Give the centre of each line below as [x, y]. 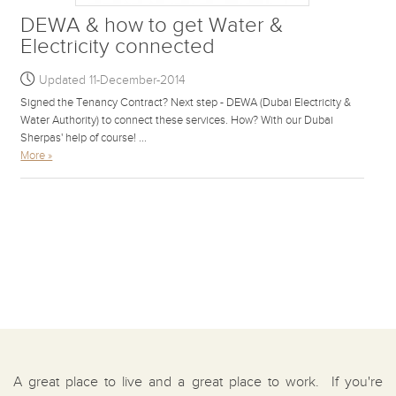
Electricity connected [118, 46]
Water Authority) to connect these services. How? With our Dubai [177, 120]
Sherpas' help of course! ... [84, 137]
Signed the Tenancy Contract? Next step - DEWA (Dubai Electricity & [186, 102]
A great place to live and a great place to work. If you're [198, 382]
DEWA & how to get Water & [152, 25]
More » [37, 155]
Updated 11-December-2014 [113, 80]
